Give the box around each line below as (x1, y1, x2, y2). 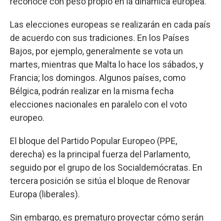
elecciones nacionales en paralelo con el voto (10, 99, 187, 110)
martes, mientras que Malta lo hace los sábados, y (10, 59, 204, 70)
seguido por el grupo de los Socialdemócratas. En (10, 162, 202, 173)
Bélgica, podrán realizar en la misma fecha (10, 85, 174, 96)
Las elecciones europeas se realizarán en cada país (10, 19, 211, 30)
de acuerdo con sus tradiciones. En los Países (10, 32, 189, 43)
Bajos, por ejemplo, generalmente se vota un (10, 45, 183, 56)
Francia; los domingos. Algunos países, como (10, 72, 185, 83)
